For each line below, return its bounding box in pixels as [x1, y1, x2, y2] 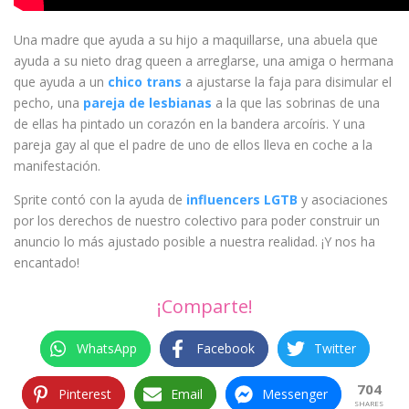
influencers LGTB [186, 191, 298, 208]
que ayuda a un [14, 73, 104, 90]
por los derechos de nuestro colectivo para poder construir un [14, 212, 380, 229]
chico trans [104, 73, 182, 90]
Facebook [195, 340, 255, 357]
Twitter [313, 340, 356, 357]
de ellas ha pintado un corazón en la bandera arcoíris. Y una [14, 115, 365, 132]
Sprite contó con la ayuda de [14, 191, 186, 208]
